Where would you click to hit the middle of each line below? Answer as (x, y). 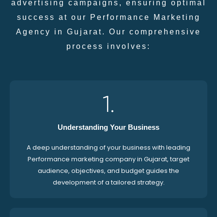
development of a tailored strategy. (108, 183)
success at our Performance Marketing (108, 17)
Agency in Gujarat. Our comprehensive (108, 32)
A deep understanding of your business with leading (108, 148)
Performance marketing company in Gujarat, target (108, 159)
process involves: (108, 46)
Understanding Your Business (108, 127)
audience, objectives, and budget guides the (108, 171)
